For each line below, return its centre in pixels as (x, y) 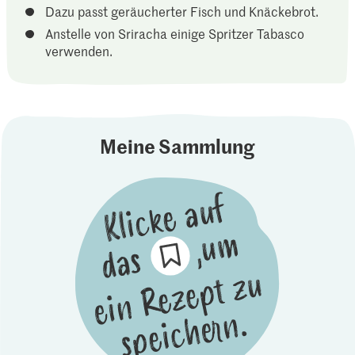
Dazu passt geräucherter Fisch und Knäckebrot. (181, 11)
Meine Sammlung (177, 145)
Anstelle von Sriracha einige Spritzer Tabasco (174, 34)
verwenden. (79, 51)
